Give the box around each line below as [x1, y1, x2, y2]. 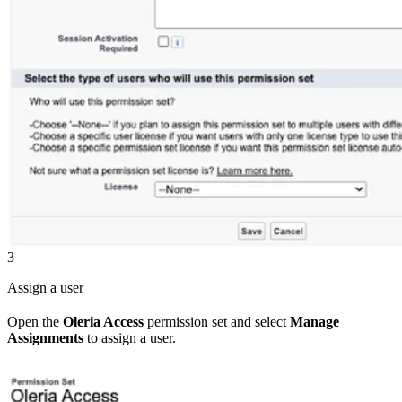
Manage [290, 313, 339, 329]
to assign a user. [83, 329, 176, 345]
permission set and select [144, 313, 290, 329]
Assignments [7, 329, 83, 345]
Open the [7, 313, 63, 329]
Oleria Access [63, 313, 144, 329]
